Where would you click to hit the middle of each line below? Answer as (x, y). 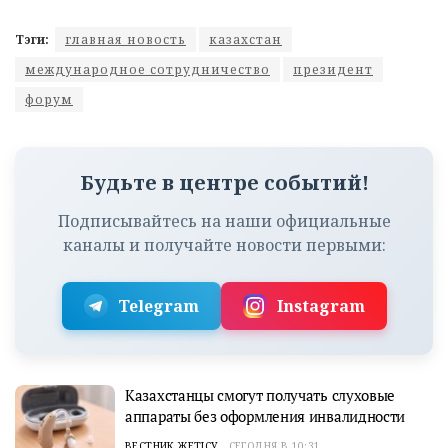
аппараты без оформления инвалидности (265, 416)
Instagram (320, 306)
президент (333, 70)
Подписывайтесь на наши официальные (224, 221)
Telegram (158, 306)
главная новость (125, 40)
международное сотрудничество (147, 70)
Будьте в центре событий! (224, 183)
